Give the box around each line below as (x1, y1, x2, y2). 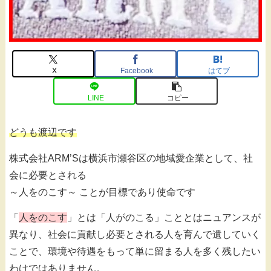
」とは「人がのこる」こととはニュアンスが (67, 212, 261, 223)
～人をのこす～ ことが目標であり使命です (9, 186, 195, 197)
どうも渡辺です (9, 127, 77, 138)
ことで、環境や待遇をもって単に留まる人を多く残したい (9, 246, 261, 257)
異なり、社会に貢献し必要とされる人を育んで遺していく (9, 229, 261, 240)
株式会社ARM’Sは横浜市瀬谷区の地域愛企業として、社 (9, 152, 253, 163)
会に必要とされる (9, 169, 87, 180)
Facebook (120, 66, 153, 75)
